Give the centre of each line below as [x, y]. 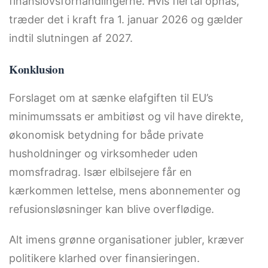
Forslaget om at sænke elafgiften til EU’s [111, 98]
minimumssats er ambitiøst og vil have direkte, [126, 116]
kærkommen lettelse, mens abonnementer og [125, 190]
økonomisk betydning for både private [106, 135]
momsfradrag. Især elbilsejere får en [100, 172]
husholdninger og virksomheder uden [103, 153]
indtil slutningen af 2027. [71, 38]
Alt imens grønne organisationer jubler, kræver [127, 240]
